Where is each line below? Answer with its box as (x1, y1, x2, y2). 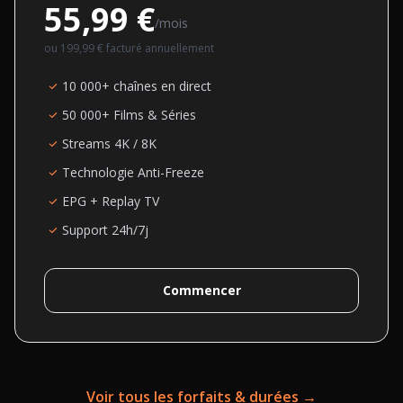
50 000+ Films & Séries (62, 106, 196, 123)
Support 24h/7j (62, 221, 148, 238)
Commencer (162, 282, 241, 299)
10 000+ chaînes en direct (62, 77, 211, 94)
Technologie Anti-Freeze (62, 164, 204, 181)
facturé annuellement (103, 40, 214, 56)
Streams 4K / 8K (62, 135, 157, 152)
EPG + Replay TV (62, 193, 159, 210)
